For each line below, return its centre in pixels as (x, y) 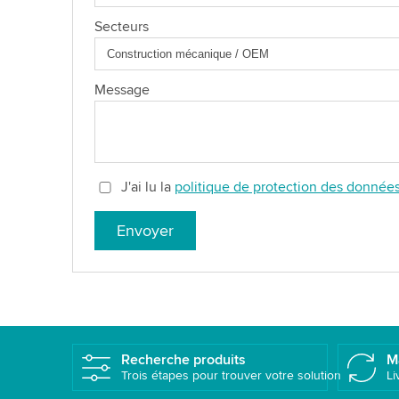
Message (122, 90)
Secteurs (121, 26)
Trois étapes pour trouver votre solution (231, 375)
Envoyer (145, 230)
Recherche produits (183, 359)
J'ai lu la (147, 187)
